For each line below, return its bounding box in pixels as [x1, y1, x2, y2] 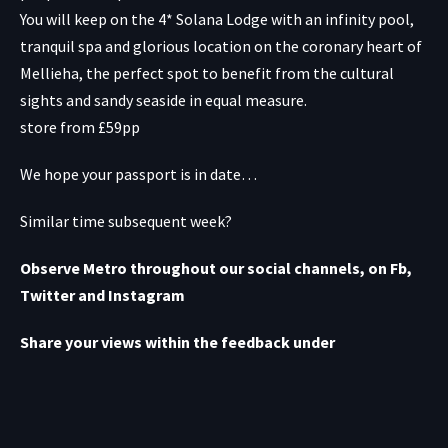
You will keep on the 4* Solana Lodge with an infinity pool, [20, 8, 414, 29]
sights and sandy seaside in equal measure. [20, 89, 307, 110]
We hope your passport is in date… [20, 163, 257, 184]
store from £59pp [20, 116, 140, 137]
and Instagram [78, 284, 185, 305]
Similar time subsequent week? [20, 210, 232, 231]
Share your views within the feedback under [20, 331, 335, 352]
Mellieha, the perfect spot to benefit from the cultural [20, 62, 394, 83]
